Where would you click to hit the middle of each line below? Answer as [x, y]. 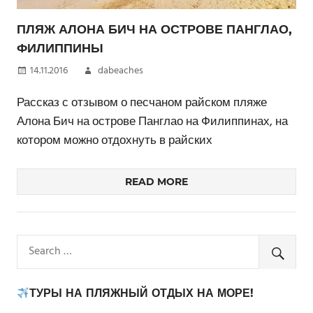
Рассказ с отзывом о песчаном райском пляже [142, 103]
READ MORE [156, 181]
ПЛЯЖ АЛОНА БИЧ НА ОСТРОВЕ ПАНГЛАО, [154, 30]
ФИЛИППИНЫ [60, 49]
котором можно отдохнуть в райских [115, 141]
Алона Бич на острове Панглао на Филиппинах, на [152, 122]
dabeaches [121, 71]
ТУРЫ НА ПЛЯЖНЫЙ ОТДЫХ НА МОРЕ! [142, 293]
